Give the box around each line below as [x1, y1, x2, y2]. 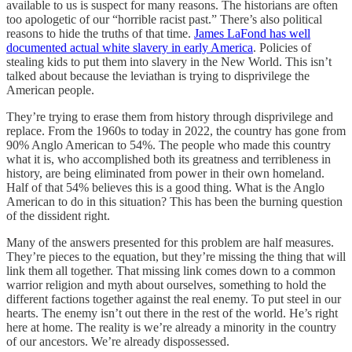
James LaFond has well [194, 26, 310, 40]
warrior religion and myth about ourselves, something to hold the [6, 277, 326, 291]
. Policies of [253, 40, 311, 54]
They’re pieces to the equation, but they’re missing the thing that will [6, 249, 346, 263]
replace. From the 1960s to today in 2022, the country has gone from [6, 123, 346, 137]
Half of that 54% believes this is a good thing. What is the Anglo [6, 180, 324, 194]
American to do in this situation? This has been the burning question [6, 194, 343, 208]
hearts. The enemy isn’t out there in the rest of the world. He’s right [6, 306, 338, 320]
